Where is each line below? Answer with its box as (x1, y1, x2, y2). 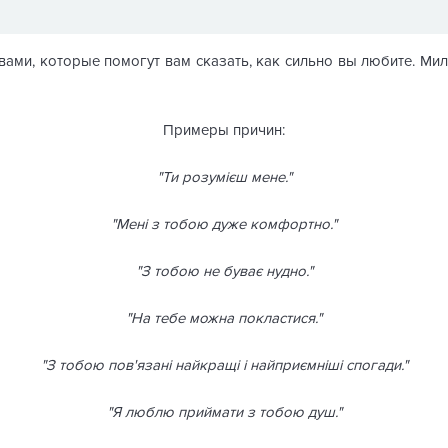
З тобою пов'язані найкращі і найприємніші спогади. (45, 356, 403, 374)
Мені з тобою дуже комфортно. (116, 215, 332, 233)
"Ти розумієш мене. (156, 168, 287, 186)
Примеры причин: (163, 121, 285, 139)
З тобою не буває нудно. (140, 262, 308, 280)
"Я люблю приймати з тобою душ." (106, 403, 342, 421)
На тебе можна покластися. (131, 309, 317, 327)
